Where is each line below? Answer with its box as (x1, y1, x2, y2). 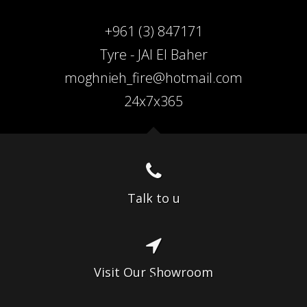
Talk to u (127, 190, 180, 206)
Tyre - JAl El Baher (99, 45, 208, 64)
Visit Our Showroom (94, 264, 213, 280)
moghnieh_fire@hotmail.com (64, 69, 243, 87)
